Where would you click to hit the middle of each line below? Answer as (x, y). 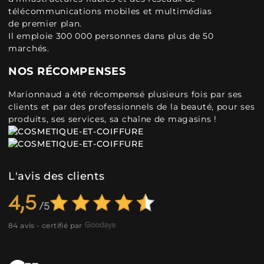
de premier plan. (45, 24)
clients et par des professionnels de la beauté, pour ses (132, 107)
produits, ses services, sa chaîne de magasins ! (113, 119)
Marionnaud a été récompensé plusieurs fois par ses (126, 94)
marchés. (29, 48)
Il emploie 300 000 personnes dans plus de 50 (111, 36)
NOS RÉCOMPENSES (67, 71)
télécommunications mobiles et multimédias (110, 11)
